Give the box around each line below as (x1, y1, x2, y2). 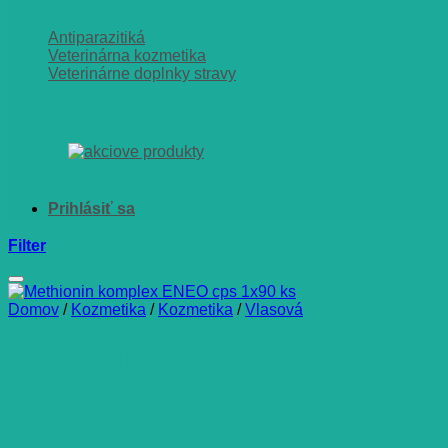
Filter (8, 237, 46, 254)
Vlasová (245, 301, 303, 318)
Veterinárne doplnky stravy (48, 65, 236, 82)
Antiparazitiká (48, 29, 145, 46)
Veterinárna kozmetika (48, 47, 206, 64)
